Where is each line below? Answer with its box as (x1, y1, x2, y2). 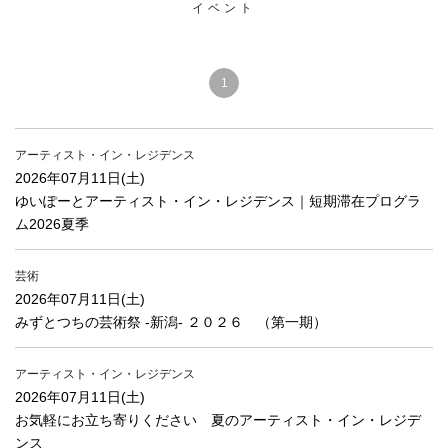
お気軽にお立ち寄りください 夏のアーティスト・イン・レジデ (15, 412, 421, 428)
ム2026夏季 (15, 216, 89, 232)
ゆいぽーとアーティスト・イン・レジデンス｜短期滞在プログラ (15, 193, 421, 209)
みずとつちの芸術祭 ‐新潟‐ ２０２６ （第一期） (15, 314, 327, 330)
